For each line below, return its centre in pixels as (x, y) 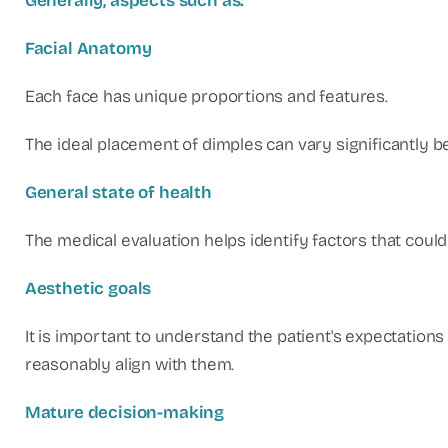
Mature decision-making (124, 413)
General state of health (118, 193)
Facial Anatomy (88, 49)
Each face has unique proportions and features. (206, 97)
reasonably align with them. (129, 365)
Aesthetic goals (88, 289)
